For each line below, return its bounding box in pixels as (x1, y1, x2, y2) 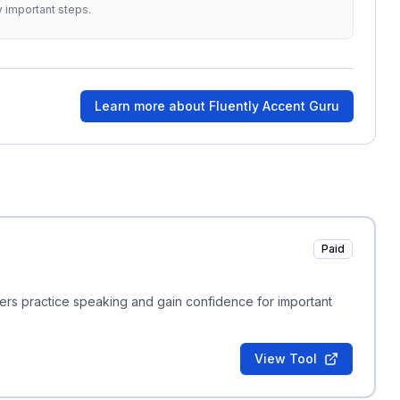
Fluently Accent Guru (209, 98, 340, 113)
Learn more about (95, 98, 210, 113)
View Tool (254, 351, 318, 366)
